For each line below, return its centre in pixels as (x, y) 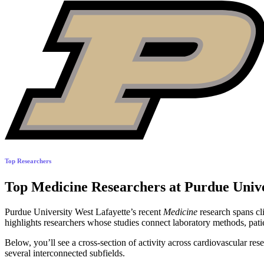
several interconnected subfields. (65, 253)
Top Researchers (28, 161)
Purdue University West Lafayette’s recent (84, 212)
